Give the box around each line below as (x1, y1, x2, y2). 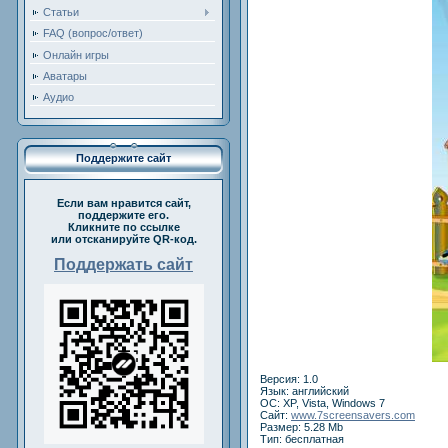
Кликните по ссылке (67, 221, 180, 233)
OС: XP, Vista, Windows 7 (260, 396, 385, 409)
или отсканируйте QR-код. (50, 233, 197, 245)
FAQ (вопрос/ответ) (43, 27, 143, 40)
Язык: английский (260, 384, 349, 397)
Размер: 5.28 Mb (260, 420, 343, 433)
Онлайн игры (43, 48, 109, 61)
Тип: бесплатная (260, 432, 344, 445)
